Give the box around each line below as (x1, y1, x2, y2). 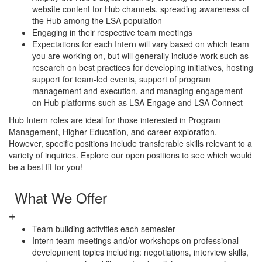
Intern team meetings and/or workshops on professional (32, 235, 239, 246)
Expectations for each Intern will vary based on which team (32, 38, 249, 50)
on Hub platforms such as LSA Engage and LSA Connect (32, 96, 243, 108)
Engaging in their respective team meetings (32, 26, 192, 38)
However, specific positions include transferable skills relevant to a (9, 137, 252, 149)
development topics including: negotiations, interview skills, (32, 246, 249, 258)
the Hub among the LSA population (32, 15, 162, 26)
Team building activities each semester (32, 223, 175, 235)
